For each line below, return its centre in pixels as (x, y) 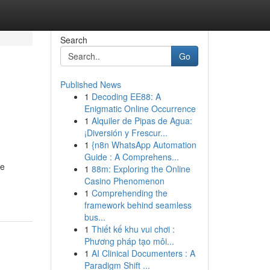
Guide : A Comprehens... (131, 157)
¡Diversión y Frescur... (126, 133)
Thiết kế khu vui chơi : (133, 229)
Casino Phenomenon (124, 181)
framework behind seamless (138, 205)
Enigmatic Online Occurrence (140, 108)
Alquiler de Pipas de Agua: (142, 121)
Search (74, 40)
